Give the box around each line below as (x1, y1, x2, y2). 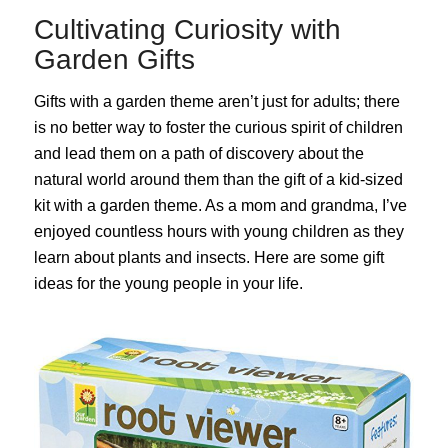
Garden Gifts (33, 44, 195, 76)
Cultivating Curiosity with (33, 14, 341, 46)
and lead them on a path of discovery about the (33, 144, 364, 162)
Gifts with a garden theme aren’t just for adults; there (33, 92, 400, 110)
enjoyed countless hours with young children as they (33, 222, 404, 240)
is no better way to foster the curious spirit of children (33, 118, 403, 136)
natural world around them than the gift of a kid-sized (33, 170, 403, 188)
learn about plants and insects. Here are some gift (33, 248, 384, 266)
